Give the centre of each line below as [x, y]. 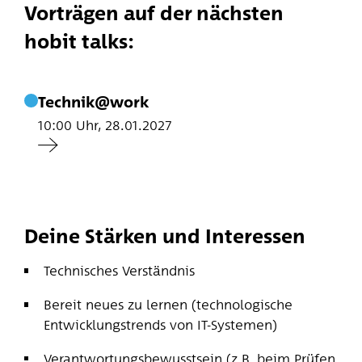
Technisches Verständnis [120, 271]
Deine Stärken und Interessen [164, 236]
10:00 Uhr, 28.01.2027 [105, 124]
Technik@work [93, 102]
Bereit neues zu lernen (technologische [168, 305]
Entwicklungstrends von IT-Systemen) [161, 325]
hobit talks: [79, 41]
